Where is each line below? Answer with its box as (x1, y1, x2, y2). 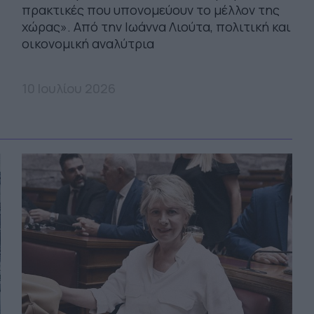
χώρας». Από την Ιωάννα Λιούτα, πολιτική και (21, 18, 291, 35)
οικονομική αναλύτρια (21, 34, 160, 52)
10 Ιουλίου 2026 (21, 79, 116, 97)
